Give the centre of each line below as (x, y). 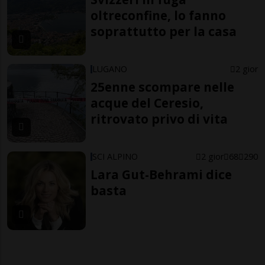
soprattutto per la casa (164, 32)
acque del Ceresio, (147, 103)
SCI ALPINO (115, 156)
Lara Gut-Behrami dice (161, 174)
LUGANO (110, 69)
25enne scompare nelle (163, 87)
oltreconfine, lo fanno (159, 16)
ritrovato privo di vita (159, 119)
